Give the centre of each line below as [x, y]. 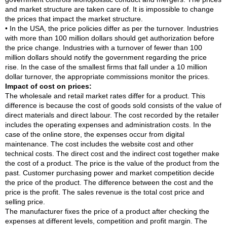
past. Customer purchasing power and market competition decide [110, 173]
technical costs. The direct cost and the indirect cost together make [112, 154]
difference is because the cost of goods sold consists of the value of [113, 106]
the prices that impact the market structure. [74, 19]
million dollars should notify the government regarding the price [106, 58]
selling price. [25, 202]
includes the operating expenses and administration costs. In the [108, 125]
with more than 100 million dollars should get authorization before [110, 38]
